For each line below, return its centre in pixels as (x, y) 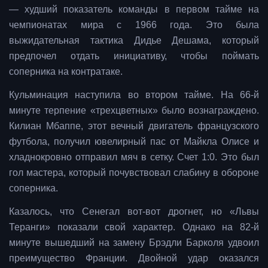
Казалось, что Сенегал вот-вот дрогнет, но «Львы (134, 211)
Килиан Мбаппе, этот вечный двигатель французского (134, 126)
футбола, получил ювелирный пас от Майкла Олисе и (134, 141)
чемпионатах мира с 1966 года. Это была (134, 25)
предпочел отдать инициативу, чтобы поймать (134, 56)
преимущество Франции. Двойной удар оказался (134, 258)
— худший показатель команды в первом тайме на (134, 9)
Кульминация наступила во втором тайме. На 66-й (134, 95)
